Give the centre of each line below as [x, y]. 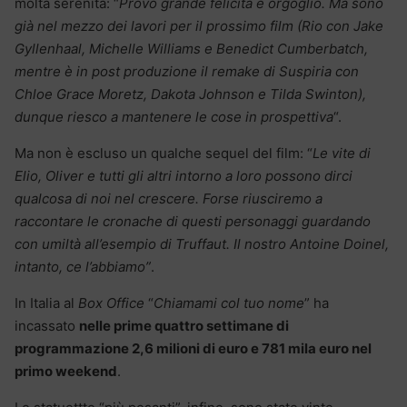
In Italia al [46, 303]
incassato [47, 326]
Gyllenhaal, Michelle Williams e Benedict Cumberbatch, [191, 49]
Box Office [111, 303]
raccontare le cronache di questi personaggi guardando [193, 222]
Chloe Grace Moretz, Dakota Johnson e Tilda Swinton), [190, 94]
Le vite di [342, 154]
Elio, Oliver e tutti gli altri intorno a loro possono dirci [184, 176]
